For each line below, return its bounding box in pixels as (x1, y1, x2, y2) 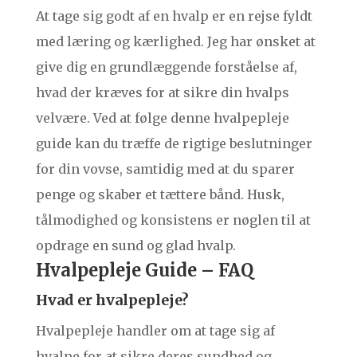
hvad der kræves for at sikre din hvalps (35, 84, 289, 101)
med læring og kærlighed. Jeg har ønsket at (35, 33, 316, 50)
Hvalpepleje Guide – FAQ (35, 259, 253, 282)
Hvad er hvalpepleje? (35, 291, 189, 310)
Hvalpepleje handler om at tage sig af (35, 323, 275, 339)
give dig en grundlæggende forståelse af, (35, 59, 297, 76)
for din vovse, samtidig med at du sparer (35, 161, 295, 178)
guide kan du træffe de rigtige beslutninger (35, 135, 312, 152)
